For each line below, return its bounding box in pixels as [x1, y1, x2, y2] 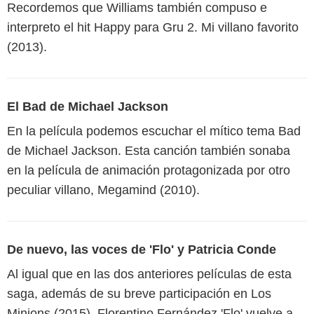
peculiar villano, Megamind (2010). [7, 183, 200, 198]
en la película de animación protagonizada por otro [7, 163, 290, 178]
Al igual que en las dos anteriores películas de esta [7, 267, 292, 282]
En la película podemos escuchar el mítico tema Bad [7, 124, 301, 139]
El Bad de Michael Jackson [7, 100, 168, 114]
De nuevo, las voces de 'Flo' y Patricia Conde [7, 243, 276, 257]
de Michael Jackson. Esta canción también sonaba [7, 144, 290, 158]
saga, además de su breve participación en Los [7, 287, 271, 301]
